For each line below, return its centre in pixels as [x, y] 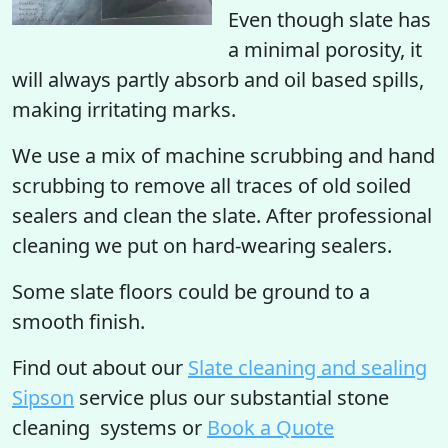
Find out [49, 367]
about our [137, 367]
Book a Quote [270, 427]
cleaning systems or [109, 427]
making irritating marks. [124, 109]
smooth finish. [78, 321]
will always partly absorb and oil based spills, [218, 79]
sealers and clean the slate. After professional [222, 215]
